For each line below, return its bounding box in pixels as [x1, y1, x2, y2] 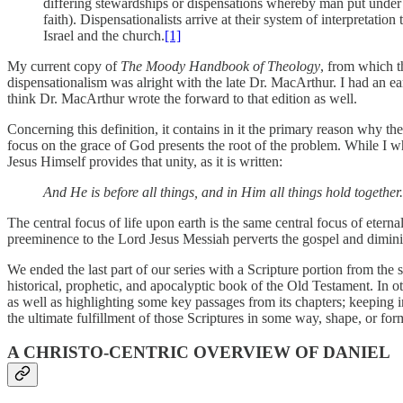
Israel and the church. [43, 27, 165, 43]
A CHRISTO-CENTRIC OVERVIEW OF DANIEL [7, 343, 390, 363]
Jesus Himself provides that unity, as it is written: [7, 153, 282, 169]
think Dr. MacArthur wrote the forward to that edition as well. [7, 90, 357, 106]
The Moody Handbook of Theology [121, 58, 320, 74]
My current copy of [7, 58, 121, 74]
